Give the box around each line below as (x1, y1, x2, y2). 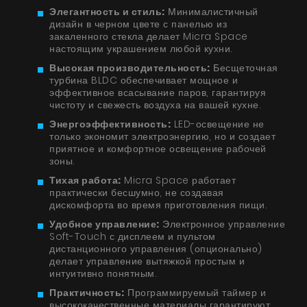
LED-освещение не (171, 117, 265, 132)
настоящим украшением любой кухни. (49, 42, 233, 56)
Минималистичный (164, 5, 258, 19)
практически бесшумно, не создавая (49, 186, 224, 200)
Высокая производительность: (49, 61, 210, 75)
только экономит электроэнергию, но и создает (49, 130, 275, 144)
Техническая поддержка (92, 196, 215, 212)
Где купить (127, 248, 180, 264)
